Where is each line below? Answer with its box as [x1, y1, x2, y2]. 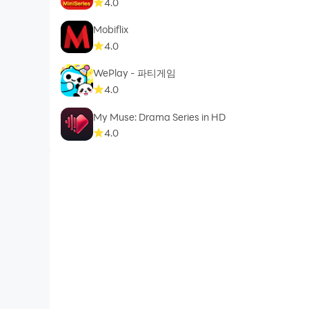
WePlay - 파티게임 [93, 66, 177, 80]
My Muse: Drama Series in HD [93, 110, 226, 123]
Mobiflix [93, 23, 129, 37]
